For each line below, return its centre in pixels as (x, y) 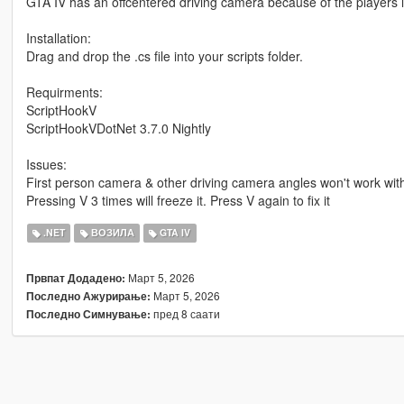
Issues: (46, 164)
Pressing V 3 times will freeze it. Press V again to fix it (178, 200)
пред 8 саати (185, 313)
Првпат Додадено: (75, 278)
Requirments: (64, 92)
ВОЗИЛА (111, 233)
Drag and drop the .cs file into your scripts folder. (164, 55)
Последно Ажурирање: (88, 296)
